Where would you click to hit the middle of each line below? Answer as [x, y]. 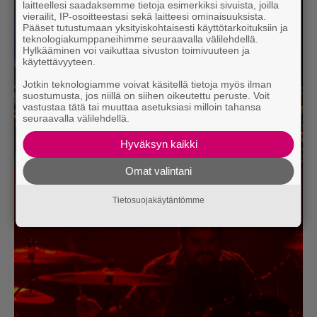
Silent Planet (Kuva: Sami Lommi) [108, 157]
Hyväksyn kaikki [158, 144]
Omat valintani [158, 171]
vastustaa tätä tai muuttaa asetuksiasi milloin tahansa [142, 107]
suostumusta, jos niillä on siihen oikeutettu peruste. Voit [146, 96]
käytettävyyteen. [59, 62]
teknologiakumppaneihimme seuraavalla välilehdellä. [141, 39]
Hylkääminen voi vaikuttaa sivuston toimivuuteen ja [137, 50]
